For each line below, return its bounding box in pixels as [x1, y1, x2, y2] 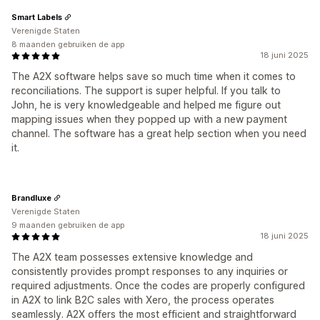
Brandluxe [11, 192, 51, 203]
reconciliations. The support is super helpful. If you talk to [11, 84, 281, 96]
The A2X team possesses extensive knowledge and [11, 251, 253, 263]
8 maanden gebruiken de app [11, 39, 124, 49]
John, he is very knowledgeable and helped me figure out [11, 99, 281, 111]
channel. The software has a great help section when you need [11, 127, 306, 139]
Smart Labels [11, 11, 62, 22]
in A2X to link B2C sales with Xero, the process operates [11, 294, 274, 306]
